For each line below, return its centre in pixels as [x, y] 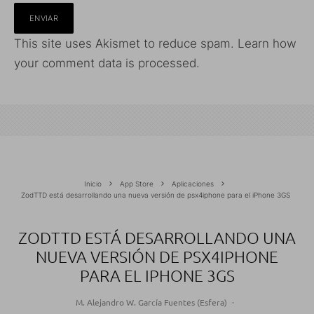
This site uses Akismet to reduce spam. [126, 43]
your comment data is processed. [107, 63]
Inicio [93, 184]
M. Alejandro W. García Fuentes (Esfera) [151, 302]
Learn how [267, 43]
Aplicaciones [193, 184]
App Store [137, 184]
